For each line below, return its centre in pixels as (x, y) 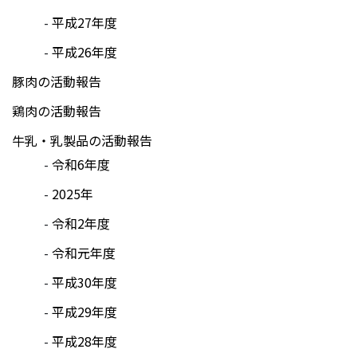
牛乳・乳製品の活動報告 (82, 140)
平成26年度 (84, 51)
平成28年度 (84, 341)
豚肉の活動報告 (57, 81)
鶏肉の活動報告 (57, 110)
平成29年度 (84, 311)
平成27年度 (84, 22)
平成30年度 (84, 282)
